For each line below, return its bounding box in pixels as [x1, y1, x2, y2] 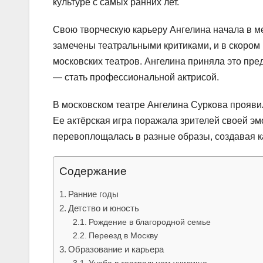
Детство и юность [68, 203, 140, 213]
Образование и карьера [68, 244, 164, 254]
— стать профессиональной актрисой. [53, 72, 219, 82]
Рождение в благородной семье [88, 217, 211, 227]
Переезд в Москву [88, 230, 158, 240]
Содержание [59, 164, 127, 177]
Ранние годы [68, 188, 119, 199]
